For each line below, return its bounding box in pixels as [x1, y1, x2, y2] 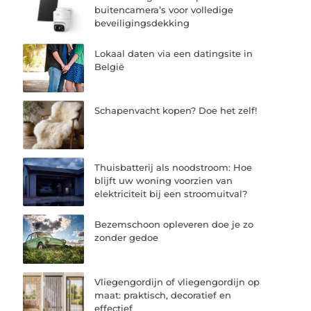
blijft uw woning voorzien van [94, 175, 233, 187]
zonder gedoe [94, 232, 159, 244]
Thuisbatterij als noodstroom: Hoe [94, 162, 253, 174]
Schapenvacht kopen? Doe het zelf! [94, 105, 258, 116]
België [94, 60, 125, 72]
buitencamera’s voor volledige [94, 3, 234, 15]
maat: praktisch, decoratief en [94, 289, 232, 301]
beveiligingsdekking [94, 17, 190, 28]
